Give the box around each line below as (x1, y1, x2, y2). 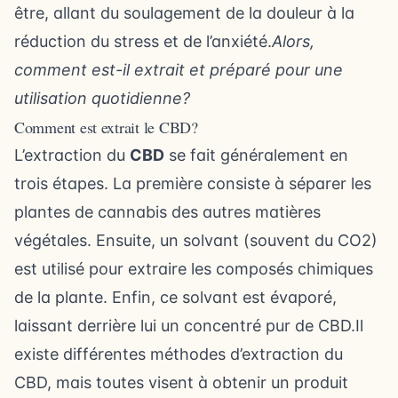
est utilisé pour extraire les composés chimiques (14, 259, 373, 278)
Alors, (272, 32, 314, 51)
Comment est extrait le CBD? (14, 116, 198, 138)
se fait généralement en (164, 146, 348, 164)
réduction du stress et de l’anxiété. (14, 32, 272, 51)
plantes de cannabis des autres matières (14, 203, 321, 221)
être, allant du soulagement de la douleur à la (14, 4, 354, 22)
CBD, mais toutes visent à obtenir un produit (14, 373, 348, 392)
